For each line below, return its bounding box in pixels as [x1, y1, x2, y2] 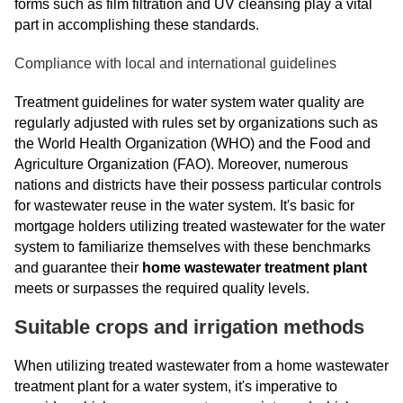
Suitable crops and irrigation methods [14, 316, 364, 338]
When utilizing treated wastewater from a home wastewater [14, 358, 389, 373]
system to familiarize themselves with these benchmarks [14, 239, 371, 255]
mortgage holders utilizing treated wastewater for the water [14, 219, 385, 234]
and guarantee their [14, 260, 142, 275]
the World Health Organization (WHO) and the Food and [14, 136, 371, 151]
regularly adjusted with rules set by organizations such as [14, 115, 378, 130]
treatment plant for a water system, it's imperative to [14, 379, 337, 394]
